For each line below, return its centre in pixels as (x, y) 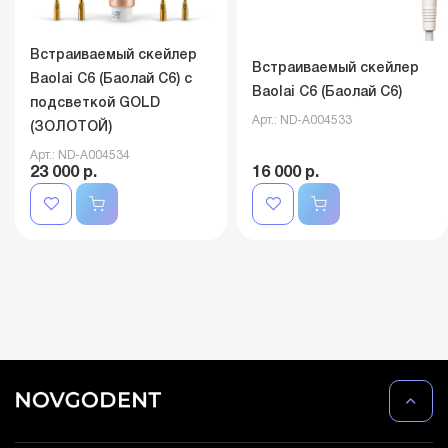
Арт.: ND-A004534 (80, 155)
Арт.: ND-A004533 (301, 120)
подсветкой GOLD (95, 103)
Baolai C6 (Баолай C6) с (111, 79)
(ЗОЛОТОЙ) (71, 127)
